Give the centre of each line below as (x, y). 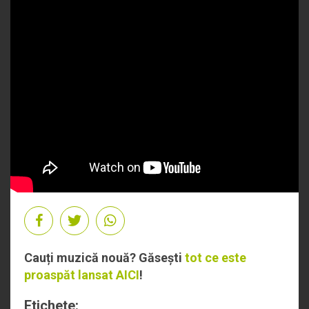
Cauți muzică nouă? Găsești (104, 257)
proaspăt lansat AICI (82, 275)
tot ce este (216, 257)
